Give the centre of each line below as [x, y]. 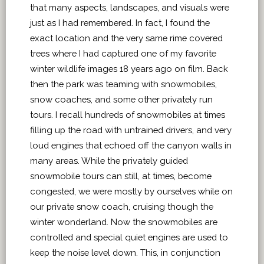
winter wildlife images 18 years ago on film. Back [129, 68]
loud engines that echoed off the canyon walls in [131, 145]
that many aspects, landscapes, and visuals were [130, 7]
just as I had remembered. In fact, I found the [120, 22]
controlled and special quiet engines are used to [129, 237]
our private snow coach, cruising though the [122, 206]
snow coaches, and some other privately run [121, 99]
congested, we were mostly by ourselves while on [131, 191]
